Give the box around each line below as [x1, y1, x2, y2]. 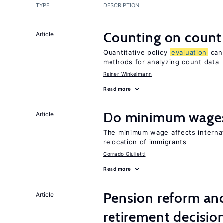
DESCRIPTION [103, 2, 139, 9]
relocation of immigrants [103, 138, 187, 146]
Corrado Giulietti [103, 151, 146, 157]
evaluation [171, 48, 207, 56]
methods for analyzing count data [103, 58, 219, 66]
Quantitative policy [103, 48, 170, 56]
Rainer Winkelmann [103, 71, 152, 77]
